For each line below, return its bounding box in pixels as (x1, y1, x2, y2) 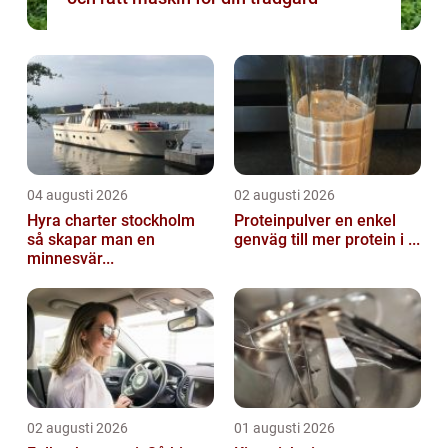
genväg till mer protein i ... (234, 230, 420, 250)
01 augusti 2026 (234, 420, 335, 437)
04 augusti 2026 (27, 187, 128, 204)
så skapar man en (27, 230, 155, 250)
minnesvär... (27, 249, 114, 269)
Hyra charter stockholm (27, 211, 195, 231)
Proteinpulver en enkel (234, 211, 335, 231)
